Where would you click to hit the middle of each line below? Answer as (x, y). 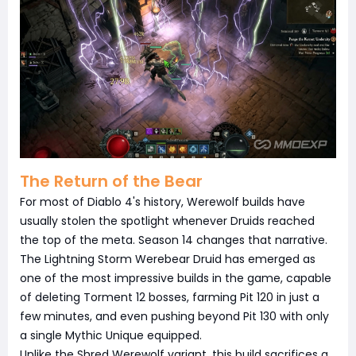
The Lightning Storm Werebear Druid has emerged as (168, 259)
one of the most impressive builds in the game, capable (176, 278)
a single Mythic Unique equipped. (111, 335)
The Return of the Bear (111, 181)
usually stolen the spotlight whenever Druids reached (167, 221)
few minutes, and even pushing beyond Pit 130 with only (174, 316)
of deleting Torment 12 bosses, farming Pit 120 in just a (170, 297)
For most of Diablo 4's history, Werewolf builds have (163, 201)
